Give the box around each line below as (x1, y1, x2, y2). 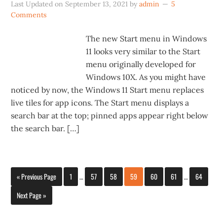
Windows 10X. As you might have (86, 72, 206, 82)
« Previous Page (17, 171, 57, 182)
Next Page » (17, 190, 47, 200)
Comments (11, 10, 47, 19)
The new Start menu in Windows (86, 34, 207, 43)
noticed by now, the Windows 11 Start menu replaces (11, 85, 204, 95)
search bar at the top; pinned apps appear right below (11, 110, 209, 120)
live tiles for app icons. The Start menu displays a (11, 98, 189, 108)
